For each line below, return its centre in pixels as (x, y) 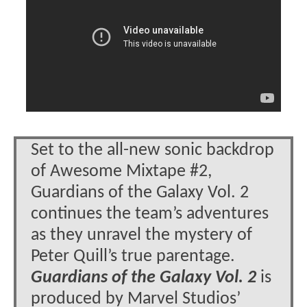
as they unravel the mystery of (142, 235)
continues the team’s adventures (150, 214)
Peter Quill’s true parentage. (133, 256)
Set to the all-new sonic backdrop (152, 150)
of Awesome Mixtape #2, (121, 171)
